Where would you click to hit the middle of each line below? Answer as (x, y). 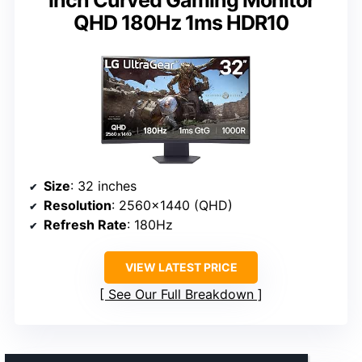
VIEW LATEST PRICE (181, 267)
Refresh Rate (85, 225)
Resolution (78, 206)
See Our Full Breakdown (181, 295)
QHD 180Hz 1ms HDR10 (181, 22)
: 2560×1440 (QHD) (172, 206)
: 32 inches (103, 186)
